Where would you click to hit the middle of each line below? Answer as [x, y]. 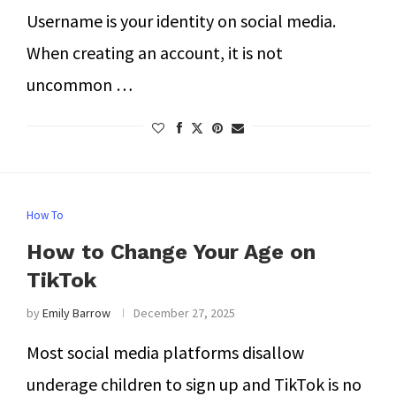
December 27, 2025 [184, 313]
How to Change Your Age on [171, 252]
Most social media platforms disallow [165, 352]
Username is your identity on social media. [181, 21]
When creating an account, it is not [154, 53]
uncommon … [79, 84]
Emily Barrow [76, 313]
